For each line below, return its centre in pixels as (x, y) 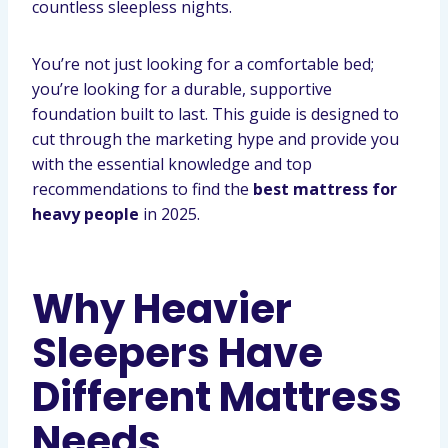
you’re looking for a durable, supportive (182, 89)
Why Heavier (162, 309)
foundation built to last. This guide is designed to (215, 114)
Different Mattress (217, 397)
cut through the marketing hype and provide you (215, 139)
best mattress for (325, 189)
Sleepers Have (177, 353)
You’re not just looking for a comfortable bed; (203, 64)
